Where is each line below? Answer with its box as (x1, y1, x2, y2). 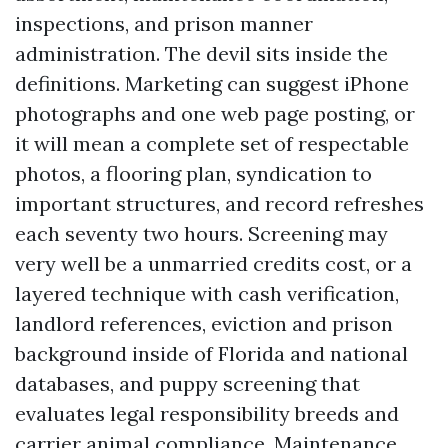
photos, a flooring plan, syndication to (15, 161, 372, 186)
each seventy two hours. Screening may (15, 221, 388, 246)
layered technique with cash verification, (15, 281, 399, 306)
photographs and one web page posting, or (15, 101, 415, 126)
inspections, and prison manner (15, 11, 313, 36)
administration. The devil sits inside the (15, 41, 388, 66)
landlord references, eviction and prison (15, 311, 393, 336)
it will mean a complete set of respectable (15, 131, 409, 156)
